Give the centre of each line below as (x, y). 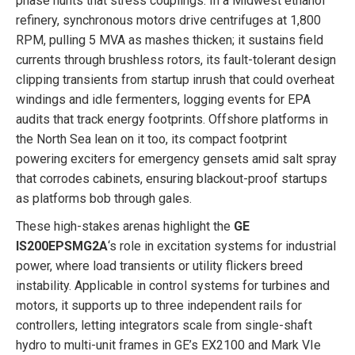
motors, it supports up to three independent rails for (159, 305)
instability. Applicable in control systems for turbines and (173, 286)
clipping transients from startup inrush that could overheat (175, 80)
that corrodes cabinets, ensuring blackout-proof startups (172, 179)
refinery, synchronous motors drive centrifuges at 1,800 (168, 20)
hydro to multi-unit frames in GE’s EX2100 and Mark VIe (168, 345)
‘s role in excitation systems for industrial (222, 246)
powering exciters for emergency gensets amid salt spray (176, 159)
